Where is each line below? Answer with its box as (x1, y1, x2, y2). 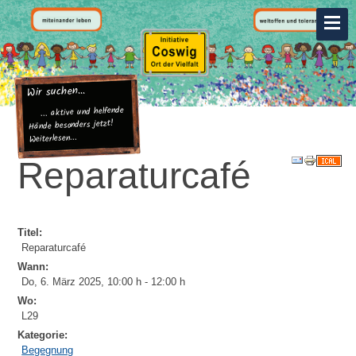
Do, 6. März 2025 (21, 276, 102, 288)
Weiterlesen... (29, 130, 77, 147)
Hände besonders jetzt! (28, 116, 121, 134)
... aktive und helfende (27, 103, 125, 122)
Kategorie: (17, 329, 68, 342)
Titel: (17, 226, 43, 239)
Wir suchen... (26, 82, 86, 102)
